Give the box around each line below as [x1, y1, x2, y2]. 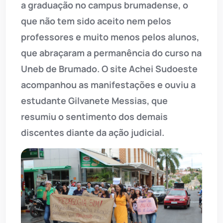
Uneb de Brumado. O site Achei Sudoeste [21, 63, 198, 75]
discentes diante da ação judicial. [21, 126, 164, 139]
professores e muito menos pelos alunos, [21, 31, 199, 43]
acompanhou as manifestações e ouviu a [21, 79, 196, 91]
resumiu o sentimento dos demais [21, 111, 168, 123]
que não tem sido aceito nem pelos [21, 15, 171, 27]
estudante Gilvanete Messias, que [21, 95, 168, 107]
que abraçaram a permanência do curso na [21, 47, 202, 59]
